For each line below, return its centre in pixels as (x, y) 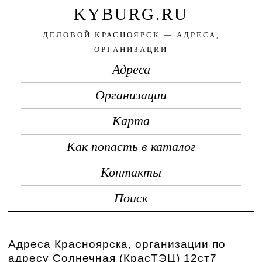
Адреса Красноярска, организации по (117, 244)
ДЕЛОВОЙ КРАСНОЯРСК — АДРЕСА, (131, 35)
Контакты (131, 172)
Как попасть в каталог (131, 146)
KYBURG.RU (131, 14)
